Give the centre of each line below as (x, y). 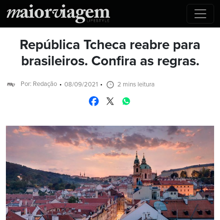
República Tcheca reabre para (110, 45)
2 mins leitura (136, 84)
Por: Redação (39, 84)
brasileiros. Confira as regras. (110, 62)
